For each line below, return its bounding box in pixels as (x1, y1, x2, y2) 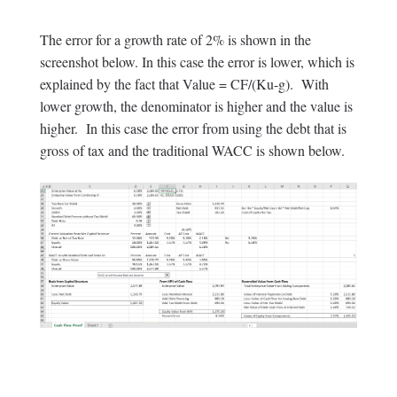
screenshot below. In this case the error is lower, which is (39, 52, 354, 72)
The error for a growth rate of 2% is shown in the (39, 30, 311, 50)
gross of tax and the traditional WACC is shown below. (39, 141, 345, 160)
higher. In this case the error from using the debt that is (39, 119, 346, 138)
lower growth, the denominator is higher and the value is (39, 97, 353, 116)
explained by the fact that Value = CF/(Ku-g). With (39, 74, 329, 94)
